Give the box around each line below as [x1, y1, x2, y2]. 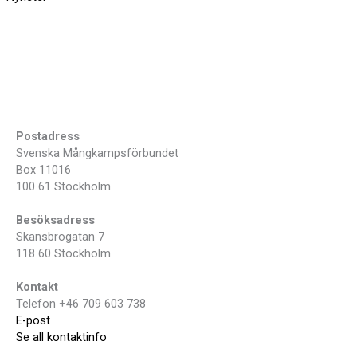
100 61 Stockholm [16, 179, 111, 194]
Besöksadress [16, 213, 95, 228]
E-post [16, 313, 50, 328]
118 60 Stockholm [16, 246, 111, 261]
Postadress [16, 129, 80, 144]
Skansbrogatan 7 [16, 229, 104, 245]
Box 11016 [16, 163, 71, 178]
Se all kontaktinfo [16, 330, 107, 345]
